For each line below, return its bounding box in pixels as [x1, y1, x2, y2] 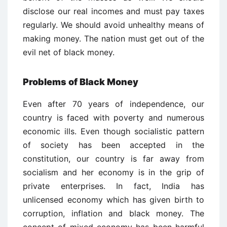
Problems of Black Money [23, 77, 138, 87]
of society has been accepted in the [23, 140, 204, 150]
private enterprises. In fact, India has [23, 181, 204, 191]
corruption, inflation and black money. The [23, 208, 204, 218]
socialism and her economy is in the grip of [23, 167, 204, 177]
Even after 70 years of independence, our [23, 99, 204, 109]
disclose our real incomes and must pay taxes [23, 6, 204, 16]
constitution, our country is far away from [23, 154, 204, 164]
